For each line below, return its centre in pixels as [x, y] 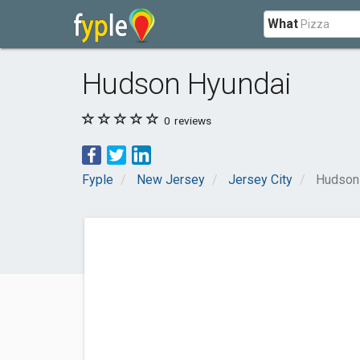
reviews [192, 121]
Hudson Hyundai [187, 84]
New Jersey [171, 180]
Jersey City [260, 180]
